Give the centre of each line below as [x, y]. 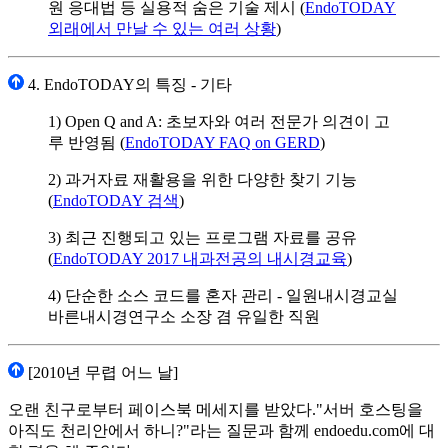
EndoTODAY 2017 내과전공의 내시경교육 [200, 259]
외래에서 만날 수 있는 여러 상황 [162, 29]
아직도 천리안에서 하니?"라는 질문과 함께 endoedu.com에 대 [221, 431]
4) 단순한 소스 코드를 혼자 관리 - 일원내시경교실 [223, 296]
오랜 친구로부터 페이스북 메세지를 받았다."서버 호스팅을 [215, 410]
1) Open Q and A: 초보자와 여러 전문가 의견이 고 [219, 122]
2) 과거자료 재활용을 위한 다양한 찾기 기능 [202, 180]
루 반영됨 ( [86, 143]
